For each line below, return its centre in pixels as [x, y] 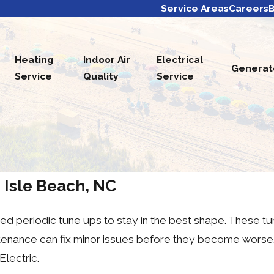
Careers [249, 8]
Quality [101, 76]
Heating [34, 60]
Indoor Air [107, 60]
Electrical [180, 60]
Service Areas [195, 8]
